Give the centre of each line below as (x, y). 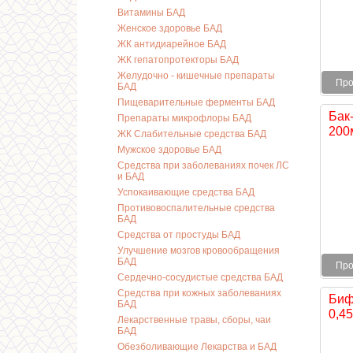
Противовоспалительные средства (196, 208)
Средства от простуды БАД (179, 235)
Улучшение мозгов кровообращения (199, 251)
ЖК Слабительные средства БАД (192, 134)
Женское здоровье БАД (170, 28)
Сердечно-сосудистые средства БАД (200, 277)
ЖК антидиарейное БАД (172, 44)
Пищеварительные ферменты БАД (196, 102)
